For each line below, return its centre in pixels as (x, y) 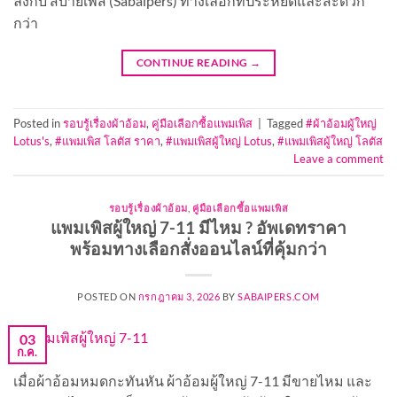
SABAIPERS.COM (279, 297)
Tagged (286, 124)
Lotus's (31, 141)
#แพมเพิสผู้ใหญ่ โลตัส (330, 141)
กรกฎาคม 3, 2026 (179, 297)
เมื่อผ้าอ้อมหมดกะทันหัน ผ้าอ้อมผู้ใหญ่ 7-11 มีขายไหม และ (193, 380)
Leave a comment (339, 159)
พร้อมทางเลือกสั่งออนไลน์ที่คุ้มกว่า (198, 249)
